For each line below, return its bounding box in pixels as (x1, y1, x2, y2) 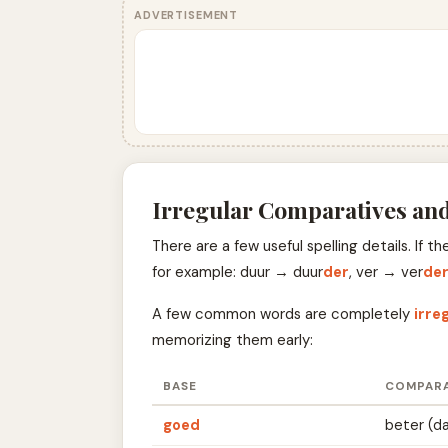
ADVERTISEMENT (133, 7, 239, 22)
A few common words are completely (151, 304, 414, 325)
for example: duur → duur (151, 262, 323, 283)
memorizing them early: (151, 330, 313, 351)
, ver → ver (348, 262, 423, 283)
